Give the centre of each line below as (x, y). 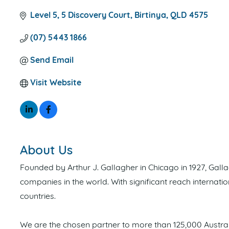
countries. (38, 197)
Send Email (52, 61)
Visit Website (56, 83)
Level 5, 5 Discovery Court (80, 16)
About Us (46, 150)
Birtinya (150, 16)
